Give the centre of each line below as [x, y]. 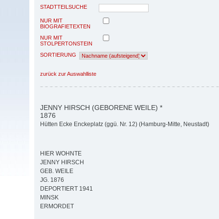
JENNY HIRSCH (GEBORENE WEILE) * [101, 107]
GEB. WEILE [57, 171]
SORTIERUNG [58, 55]
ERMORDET [57, 207]
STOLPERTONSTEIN [66, 43]
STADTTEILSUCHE [64, 7]
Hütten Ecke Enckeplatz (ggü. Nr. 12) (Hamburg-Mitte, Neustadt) [125, 124]
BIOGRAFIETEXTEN [65, 26]
